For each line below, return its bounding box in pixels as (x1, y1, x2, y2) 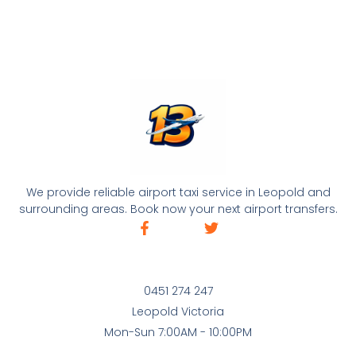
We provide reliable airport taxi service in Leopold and (25, 184, 331, 200)
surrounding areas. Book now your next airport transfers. (18, 201, 338, 217)
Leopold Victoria (132, 304, 224, 320)
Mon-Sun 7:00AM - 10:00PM (104, 324, 252, 341)
